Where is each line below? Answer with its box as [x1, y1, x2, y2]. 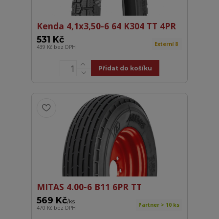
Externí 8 [154, 41, 180, 48]
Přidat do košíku [98, 65, 152, 72]
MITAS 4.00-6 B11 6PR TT [37, 181, 142, 193]
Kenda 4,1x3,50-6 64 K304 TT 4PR [37, 20, 176, 32]
